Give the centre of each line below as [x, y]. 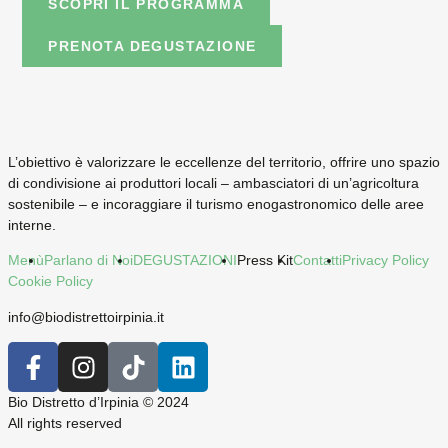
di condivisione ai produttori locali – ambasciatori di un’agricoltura [213, 182]
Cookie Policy [50, 281]
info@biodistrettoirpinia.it [86, 316]
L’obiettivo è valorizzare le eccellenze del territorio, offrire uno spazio [224, 161]
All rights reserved [65, 423]
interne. [32, 224]
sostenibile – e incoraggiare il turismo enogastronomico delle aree [216, 203]
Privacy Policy [385, 260]
